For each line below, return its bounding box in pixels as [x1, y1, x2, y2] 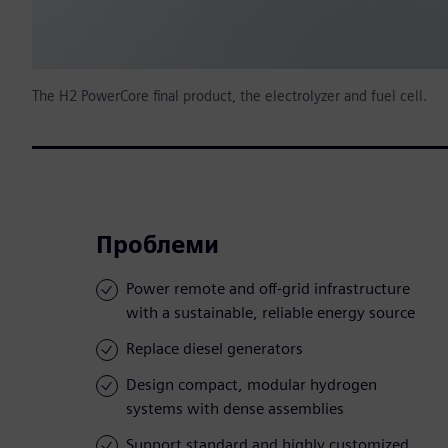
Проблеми [96, 230, 219, 260]
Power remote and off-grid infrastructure [126, 279, 410, 299]
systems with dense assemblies [126, 399, 344, 419]
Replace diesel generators [126, 339, 303, 359]
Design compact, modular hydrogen [126, 375, 377, 395]
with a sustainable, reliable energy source [126, 303, 415, 323]
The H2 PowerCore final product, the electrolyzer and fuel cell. [32, 87, 427, 105]
